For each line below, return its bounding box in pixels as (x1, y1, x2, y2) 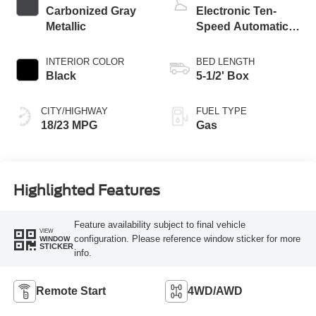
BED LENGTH (196, 56, 255, 68)
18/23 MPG (40, 119, 97, 132)
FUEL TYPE (196, 106, 247, 117)
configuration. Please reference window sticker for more (73, 233, 300, 244)
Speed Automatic (196, 20, 288, 33)
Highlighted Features (13, 181, 160, 199)
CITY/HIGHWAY (40, 106, 108, 117)
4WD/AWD (188, 284, 243, 297)
